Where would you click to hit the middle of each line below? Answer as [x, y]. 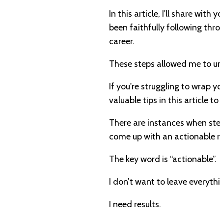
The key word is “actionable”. [163, 159]
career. [122, 41]
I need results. [135, 205]
